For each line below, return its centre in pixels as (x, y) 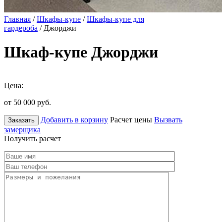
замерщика (22, 129)
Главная (17, 19)
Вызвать (168, 119)
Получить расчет (32, 138)
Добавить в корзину (74, 119)
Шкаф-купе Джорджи (81, 52)
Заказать (21, 120)
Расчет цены (131, 119)
